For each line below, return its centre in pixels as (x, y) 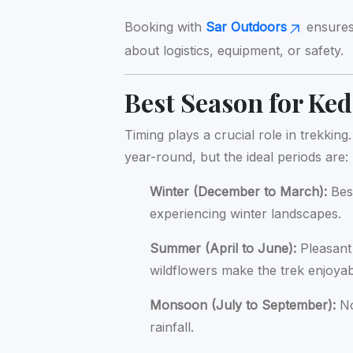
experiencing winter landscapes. (246, 213)
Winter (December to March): (239, 191)
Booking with (165, 27)
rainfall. (172, 327)
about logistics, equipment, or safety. (234, 50)
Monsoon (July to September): (243, 305)
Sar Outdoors (247, 27)
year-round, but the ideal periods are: (237, 156)
